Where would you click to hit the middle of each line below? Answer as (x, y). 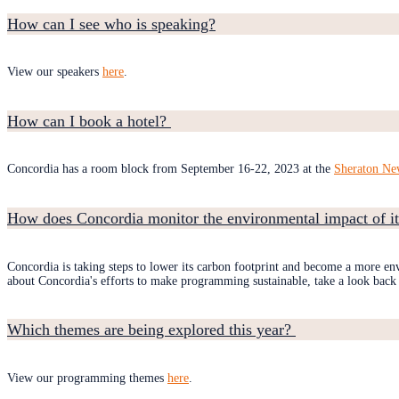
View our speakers (55, 72)
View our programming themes (87, 378)
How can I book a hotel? (89, 121)
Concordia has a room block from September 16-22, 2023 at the (171, 169)
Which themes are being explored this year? (151, 330)
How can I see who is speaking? (111, 24)
